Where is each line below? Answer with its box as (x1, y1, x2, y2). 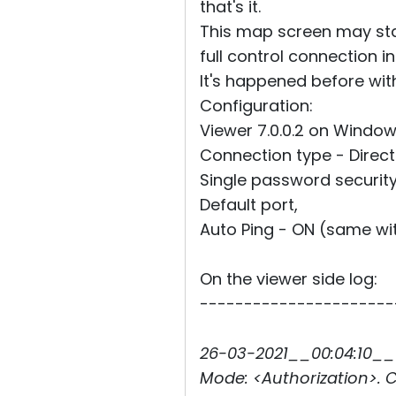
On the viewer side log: (200, 268, 377, 290)
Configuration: (200, 95, 313, 117)
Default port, (200, 194, 298, 216)
